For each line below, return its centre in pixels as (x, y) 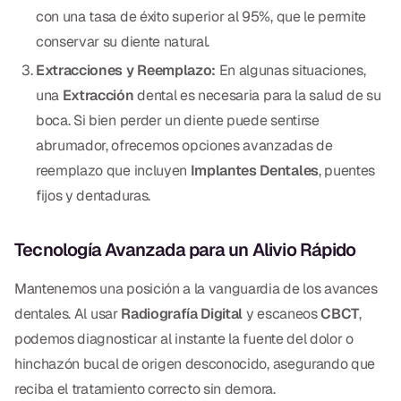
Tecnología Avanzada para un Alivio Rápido (185, 249)
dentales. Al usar (68, 313)
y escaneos (282, 313)
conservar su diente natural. (123, 41)
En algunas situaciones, (291, 70)
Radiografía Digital (182, 313)
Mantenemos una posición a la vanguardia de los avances (196, 288)
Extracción (98, 95)
